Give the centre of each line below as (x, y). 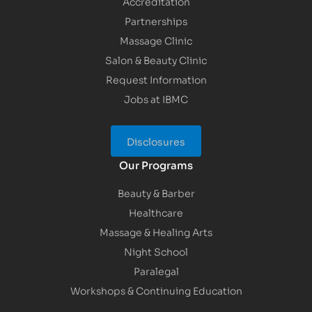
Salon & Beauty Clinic (156, 59)
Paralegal (156, 270)
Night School (156, 251)
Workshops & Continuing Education (156, 290)
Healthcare (156, 212)
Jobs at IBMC (156, 98)
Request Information (156, 79)
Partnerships (156, 20)
